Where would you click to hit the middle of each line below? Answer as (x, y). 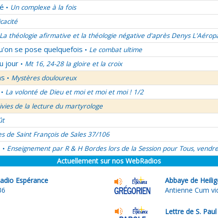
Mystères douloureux (44, 78)
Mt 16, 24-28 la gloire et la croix (73, 64)
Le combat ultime (116, 50)
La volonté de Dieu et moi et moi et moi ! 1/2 (74, 92)
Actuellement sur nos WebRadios (109, 161)
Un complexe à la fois (43, 7)
